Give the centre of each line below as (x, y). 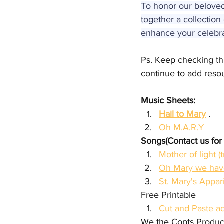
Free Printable (168, 195)
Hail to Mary (182, 114)
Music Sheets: (168, 100)
